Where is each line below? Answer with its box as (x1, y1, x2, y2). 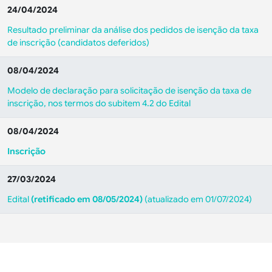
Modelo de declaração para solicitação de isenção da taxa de (7, 85, 251, 96)
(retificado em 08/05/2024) (31, 194, 143, 205)
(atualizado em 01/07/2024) (143, 194, 252, 205)
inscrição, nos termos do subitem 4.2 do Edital (7, 98, 191, 109)
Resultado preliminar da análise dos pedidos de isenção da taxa (7, 24, 259, 35)
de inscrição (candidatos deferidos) (7, 37, 149, 48)
